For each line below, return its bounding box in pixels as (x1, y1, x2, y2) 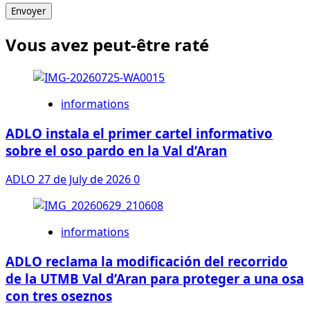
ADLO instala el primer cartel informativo (6, 124, 273, 142)
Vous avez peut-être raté (6, 33, 209, 56)
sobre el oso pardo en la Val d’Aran (6, 141, 227, 159)
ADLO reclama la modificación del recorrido (6, 252, 288, 270)
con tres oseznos (6, 286, 112, 304)
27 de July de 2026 (38, 172, 131, 188)
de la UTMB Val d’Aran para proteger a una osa (6, 269, 304, 287)
